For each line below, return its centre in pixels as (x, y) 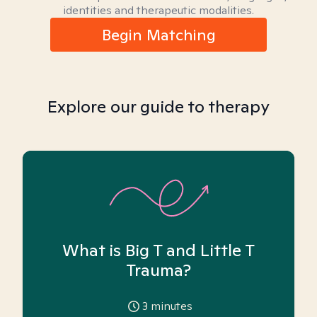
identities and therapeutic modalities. (158, 10)
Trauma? (158, 270)
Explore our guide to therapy (158, 106)
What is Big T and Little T (158, 250)
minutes (170, 306)
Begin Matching (158, 35)
